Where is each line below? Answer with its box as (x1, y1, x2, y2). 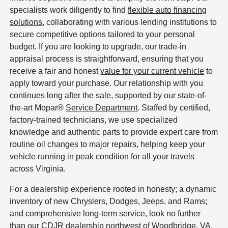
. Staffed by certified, (137, 103, 211, 112)
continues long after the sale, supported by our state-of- (10, 91, 207, 100)
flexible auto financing (128, 6, 207, 15)
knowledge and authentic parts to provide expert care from (10, 128, 218, 137)
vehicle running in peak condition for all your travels (10, 152, 195, 161)
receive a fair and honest (10, 67, 101, 76)
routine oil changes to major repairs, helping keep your (10, 140, 206, 149)
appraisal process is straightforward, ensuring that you (10, 54, 204, 64)
